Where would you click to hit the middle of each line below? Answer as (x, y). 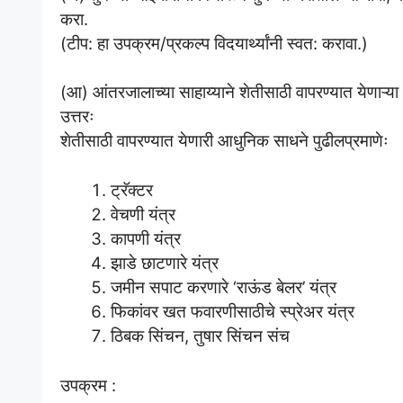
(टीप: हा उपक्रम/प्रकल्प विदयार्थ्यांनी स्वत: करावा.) (214, 43)
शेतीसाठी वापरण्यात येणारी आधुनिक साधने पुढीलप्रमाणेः (224, 141)
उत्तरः (77, 116)
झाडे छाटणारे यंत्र (164, 263)
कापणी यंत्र (145, 239)
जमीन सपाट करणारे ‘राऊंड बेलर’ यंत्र (223, 287)
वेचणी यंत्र (143, 215)
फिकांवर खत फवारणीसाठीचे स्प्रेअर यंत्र (232, 312)
